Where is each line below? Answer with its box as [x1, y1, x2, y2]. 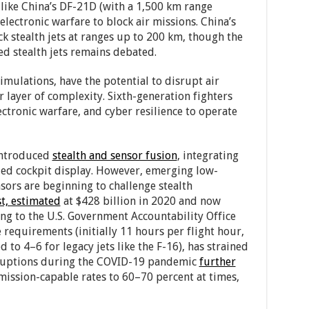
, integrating [177, 149, 239, 162]
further [199, 255, 236, 268]
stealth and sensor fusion [52, 149, 177, 162]
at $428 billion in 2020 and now [60, 195, 221, 208]
